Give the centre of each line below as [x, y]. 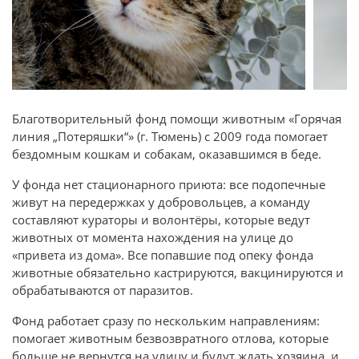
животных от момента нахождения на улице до [153, 237]
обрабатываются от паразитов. [103, 290]
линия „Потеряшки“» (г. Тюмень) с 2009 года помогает [170, 136]
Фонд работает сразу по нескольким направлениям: [166, 320]
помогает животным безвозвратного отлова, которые [170, 338]
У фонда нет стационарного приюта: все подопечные [169, 184]
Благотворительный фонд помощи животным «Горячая [177, 118]
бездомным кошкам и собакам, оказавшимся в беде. [167, 153]
